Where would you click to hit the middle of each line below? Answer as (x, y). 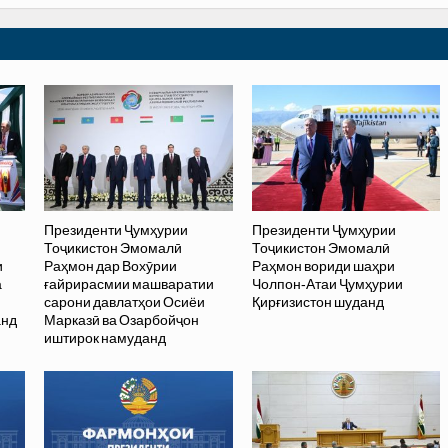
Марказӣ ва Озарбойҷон (122, 320)
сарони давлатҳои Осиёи (125, 302)
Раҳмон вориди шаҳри (323, 266)
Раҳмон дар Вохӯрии (111, 266)
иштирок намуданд (105, 338)
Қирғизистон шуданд (317, 302)
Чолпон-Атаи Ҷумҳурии (327, 284)
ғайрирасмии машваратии (129, 284)
